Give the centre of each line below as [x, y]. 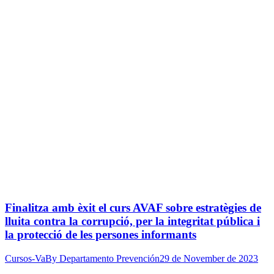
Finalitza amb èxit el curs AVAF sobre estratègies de [133, 208]
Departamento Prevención [109, 258]
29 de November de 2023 [209, 258]
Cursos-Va [25, 258]
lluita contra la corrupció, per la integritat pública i [132, 221]
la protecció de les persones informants [101, 235]
